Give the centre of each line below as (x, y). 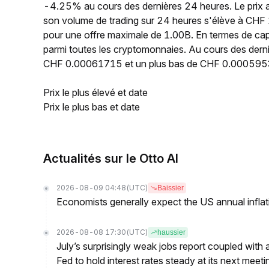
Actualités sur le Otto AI (111, 159)
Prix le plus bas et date (92, 107)
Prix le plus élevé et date (95, 92)
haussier (171, 232)
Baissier (171, 188)
